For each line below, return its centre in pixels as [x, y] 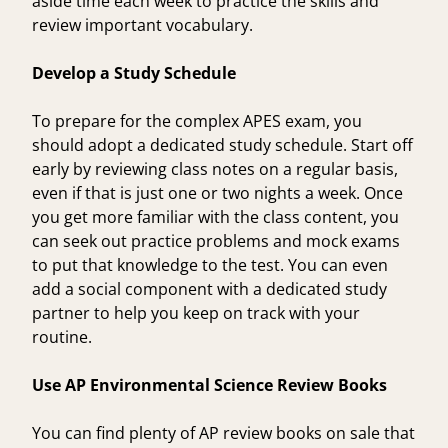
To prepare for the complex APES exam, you [197, 120]
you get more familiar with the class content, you [215, 216]
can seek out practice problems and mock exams [216, 240]
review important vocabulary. [148, 24]
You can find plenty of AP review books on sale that [223, 432]
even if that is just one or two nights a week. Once [217, 192]
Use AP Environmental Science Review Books [209, 384]
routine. [66, 336]
